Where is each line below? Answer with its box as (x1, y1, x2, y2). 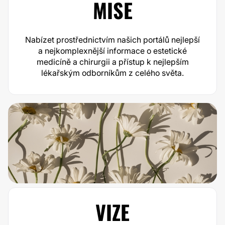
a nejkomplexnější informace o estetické (38, 46, 187, 56)
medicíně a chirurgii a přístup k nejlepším (36, 57, 189, 67)
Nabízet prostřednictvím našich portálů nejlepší (25, 35, 200, 45)
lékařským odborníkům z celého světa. (41, 68, 184, 78)
